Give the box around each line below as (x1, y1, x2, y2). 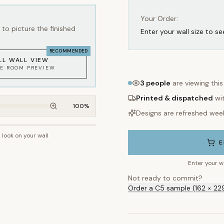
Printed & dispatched (136, 93, 213, 102)
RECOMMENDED (49, 48, 87, 54)
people (144, 78, 170, 87)
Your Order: (140, 14, 178, 23)
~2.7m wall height (46, 132, 86, 138)
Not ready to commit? (128, 173, 202, 182)
